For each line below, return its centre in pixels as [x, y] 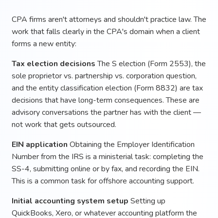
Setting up [147, 201]
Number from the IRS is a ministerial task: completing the [108, 156]
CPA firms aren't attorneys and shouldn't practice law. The [109, 19]
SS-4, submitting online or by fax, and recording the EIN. [106, 169]
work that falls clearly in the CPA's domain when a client [106, 31]
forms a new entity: [44, 44]
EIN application [40, 144]
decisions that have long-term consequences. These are [106, 100]
